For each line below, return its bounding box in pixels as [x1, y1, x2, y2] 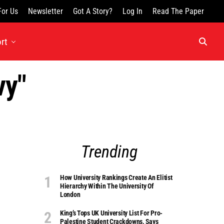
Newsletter [28, 6, 63, 16]
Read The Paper [152, 6, 204, 16]
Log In [122, 6, 142, 16]
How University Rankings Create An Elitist [60, 173, 172, 181]
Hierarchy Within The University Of [60, 181, 154, 190]
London [60, 190, 80, 198]
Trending [80, 141, 137, 162]
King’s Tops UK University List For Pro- [60, 208, 163, 217]
